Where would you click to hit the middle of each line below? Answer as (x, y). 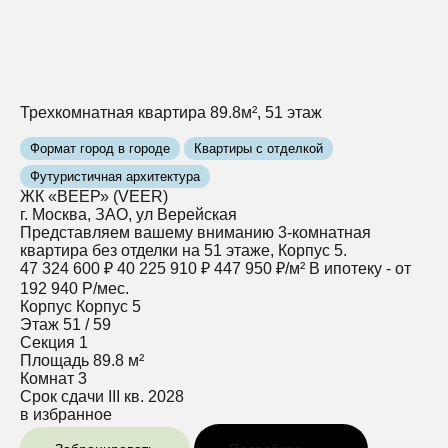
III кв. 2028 (146, 397)
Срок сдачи (62, 397)
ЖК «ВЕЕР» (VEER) (94, 197)
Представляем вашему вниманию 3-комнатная (195, 233)
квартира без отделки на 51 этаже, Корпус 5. (183, 251)
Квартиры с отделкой (258, 149)
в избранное (66, 415)
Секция (47, 343)
